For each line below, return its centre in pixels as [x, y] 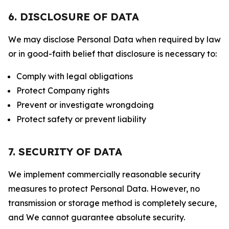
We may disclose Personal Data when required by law [114, 39]
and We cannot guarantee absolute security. [97, 217]
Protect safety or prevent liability [81, 119]
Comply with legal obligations [75, 76]
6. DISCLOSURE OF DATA [74, 17]
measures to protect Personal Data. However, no [104, 189]
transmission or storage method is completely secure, [112, 203]
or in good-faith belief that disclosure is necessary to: [112, 54]
